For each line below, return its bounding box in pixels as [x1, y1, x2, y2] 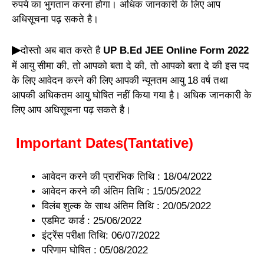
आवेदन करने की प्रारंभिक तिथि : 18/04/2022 [42, 170, 212, 182]
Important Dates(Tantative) [12, 135, 193, 151]
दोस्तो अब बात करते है [21, 44, 103, 56]
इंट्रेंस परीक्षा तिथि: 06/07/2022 [42, 229, 160, 241]
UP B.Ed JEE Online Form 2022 [103, 44, 249, 56]
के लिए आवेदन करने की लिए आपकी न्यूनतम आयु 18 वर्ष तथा [12, 74, 228, 86]
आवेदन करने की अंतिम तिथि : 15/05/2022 [42, 185, 201, 197]
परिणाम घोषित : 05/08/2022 [42, 244, 148, 256]
